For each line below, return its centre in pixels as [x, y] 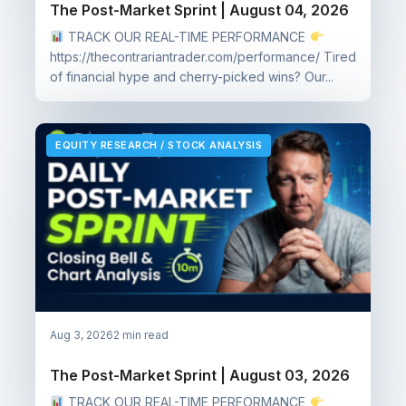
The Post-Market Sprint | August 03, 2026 [200, 375]
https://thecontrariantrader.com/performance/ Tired [203, 56]
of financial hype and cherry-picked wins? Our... [192, 76]
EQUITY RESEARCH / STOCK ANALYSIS [159, 145]
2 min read [141, 334]
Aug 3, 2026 [82, 334]
